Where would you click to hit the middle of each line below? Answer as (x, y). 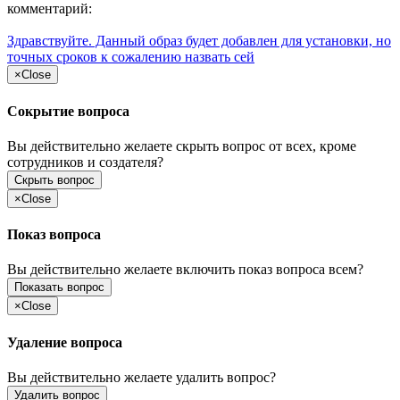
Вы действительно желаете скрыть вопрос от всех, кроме (182, 146)
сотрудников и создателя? (85, 162)
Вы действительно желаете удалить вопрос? (142, 377)
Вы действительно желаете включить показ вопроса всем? (185, 270)
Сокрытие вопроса (68, 111)
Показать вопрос (59, 287)
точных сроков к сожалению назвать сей (131, 57)
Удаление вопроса (65, 342)
